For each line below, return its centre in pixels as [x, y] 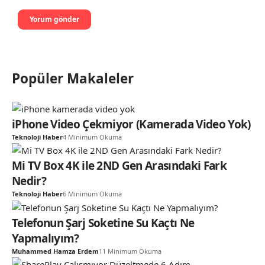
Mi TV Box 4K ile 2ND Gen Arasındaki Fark [119, 166]
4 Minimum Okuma [92, 137]
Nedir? [29, 181]
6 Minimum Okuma [92, 194]
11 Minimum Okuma [130, 251]
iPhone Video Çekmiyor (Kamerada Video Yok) [131, 124]
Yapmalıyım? [46, 238]
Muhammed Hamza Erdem [55, 251]
